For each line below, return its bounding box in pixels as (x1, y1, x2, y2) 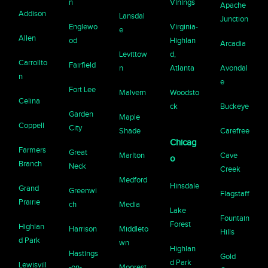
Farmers (19, 145, 47, 154)
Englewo (69, 22, 98, 31)
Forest (169, 219, 191, 229)
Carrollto (19, 57, 48, 67)
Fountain (220, 213, 249, 223)
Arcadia (220, 38, 246, 48)
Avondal (220, 63, 248, 72)
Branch (19, 159, 42, 168)
